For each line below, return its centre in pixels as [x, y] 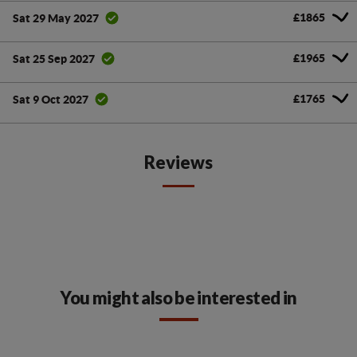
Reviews [178, 163]
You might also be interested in [178, 298]
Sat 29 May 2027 [56, 18]
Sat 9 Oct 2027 [51, 99]
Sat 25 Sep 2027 [54, 59]
